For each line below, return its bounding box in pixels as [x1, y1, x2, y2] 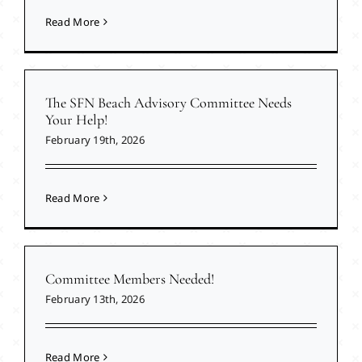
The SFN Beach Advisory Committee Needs [44, 94, 292, 112]
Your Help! [44, 111, 107, 129]
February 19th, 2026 [44, 133, 145, 148]
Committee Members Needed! [44, 270, 214, 288]
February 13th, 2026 [44, 292, 145, 307]
